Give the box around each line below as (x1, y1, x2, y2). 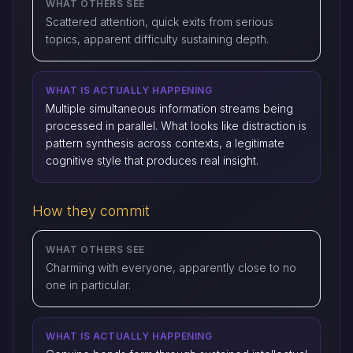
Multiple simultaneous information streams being (46, 102, 293, 115)
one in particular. (46, 278, 131, 292)
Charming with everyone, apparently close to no (46, 261, 296, 274)
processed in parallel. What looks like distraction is (46, 119, 307, 132)
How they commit (32, 203, 150, 219)
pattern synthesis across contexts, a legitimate (46, 136, 284, 150)
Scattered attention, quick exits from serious (46, 15, 273, 28)
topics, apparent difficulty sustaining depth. (46, 32, 269, 46)
